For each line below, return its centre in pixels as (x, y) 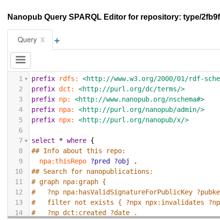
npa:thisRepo (63, 161)
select (43, 141)
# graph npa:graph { (69, 182)
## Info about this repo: (79, 151)
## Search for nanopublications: (93, 172)
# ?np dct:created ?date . (85, 213)
